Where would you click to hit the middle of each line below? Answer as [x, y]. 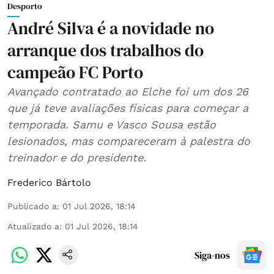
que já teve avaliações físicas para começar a [128, 108]
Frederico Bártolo [49, 182]
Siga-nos [212, 255]
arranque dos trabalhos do [106, 50]
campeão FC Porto [75, 72]
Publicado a [32, 206]
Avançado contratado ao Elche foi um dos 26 [128, 91]
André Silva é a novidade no [111, 28]
